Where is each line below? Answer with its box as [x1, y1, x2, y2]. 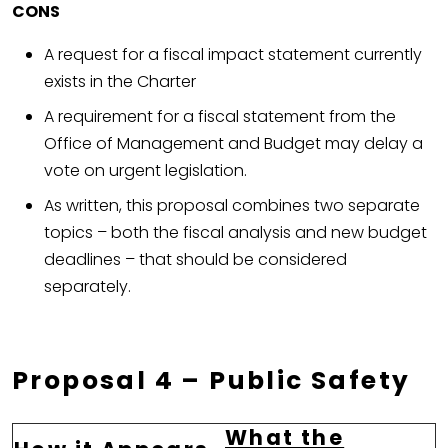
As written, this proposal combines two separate [44, 194, 420, 218]
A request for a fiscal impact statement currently [44, 43, 422, 67]
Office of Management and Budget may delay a [44, 132, 423, 156]
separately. [44, 275, 131, 299]
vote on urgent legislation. [44, 159, 247, 183]
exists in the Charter [44, 70, 196, 94]
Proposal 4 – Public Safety [12, 363, 411, 399]
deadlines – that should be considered [44, 248, 347, 272]
